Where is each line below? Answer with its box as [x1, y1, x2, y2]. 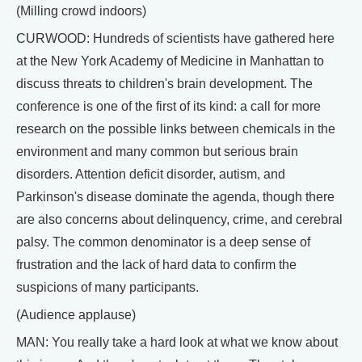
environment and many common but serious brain [16, 145, 298, 158]
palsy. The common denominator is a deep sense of [16, 235, 310, 249]
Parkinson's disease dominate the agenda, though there [16, 190, 335, 204]
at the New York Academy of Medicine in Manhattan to [16, 54, 324, 68]
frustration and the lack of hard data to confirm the [16, 258, 297, 271]
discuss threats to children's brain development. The [16, 77, 313, 90]
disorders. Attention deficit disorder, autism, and [16, 167, 285, 181]
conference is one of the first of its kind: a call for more [16, 99, 321, 113]
